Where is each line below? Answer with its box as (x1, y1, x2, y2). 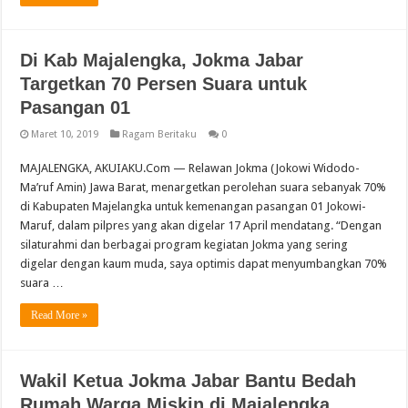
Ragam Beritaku (122, 128, 198, 141)
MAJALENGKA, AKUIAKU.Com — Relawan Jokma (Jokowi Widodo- (20, 161, 361, 176)
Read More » (31, 309, 88, 322)
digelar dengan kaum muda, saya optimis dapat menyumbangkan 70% (20, 257, 388, 271)
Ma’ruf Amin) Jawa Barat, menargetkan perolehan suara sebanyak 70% (20, 180, 387, 195)
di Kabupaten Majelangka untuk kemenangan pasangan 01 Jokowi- (20, 199, 367, 214)
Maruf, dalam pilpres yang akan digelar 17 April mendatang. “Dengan (20, 219, 382, 233)
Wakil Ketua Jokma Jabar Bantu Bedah (20, 371, 357, 392)
